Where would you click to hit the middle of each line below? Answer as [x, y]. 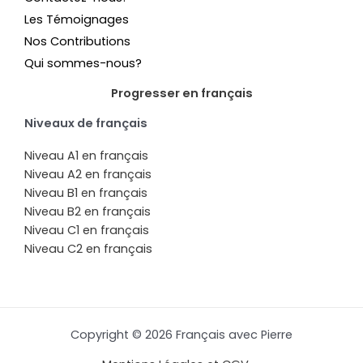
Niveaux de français [86, 124]
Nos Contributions [77, 42]
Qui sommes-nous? [83, 64]
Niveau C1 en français [87, 230]
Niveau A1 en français [86, 155]
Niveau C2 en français [88, 248]
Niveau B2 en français [88, 211]
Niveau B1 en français [86, 192]
